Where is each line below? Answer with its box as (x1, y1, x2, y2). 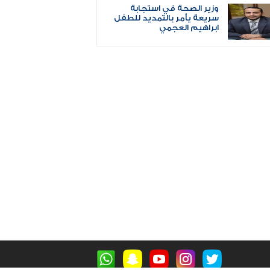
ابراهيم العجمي (159, 23, 219, 32)
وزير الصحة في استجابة (130, 4, 219, 13)
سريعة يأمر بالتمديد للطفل (114, 13, 219, 22)
